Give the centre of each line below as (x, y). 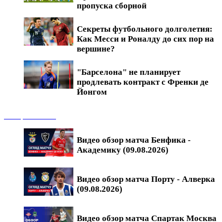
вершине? (96, 49)
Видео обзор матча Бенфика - (134, 140)
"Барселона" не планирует (129, 72)
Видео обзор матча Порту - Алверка (146, 179)
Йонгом (92, 92)
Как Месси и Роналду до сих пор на (145, 39)
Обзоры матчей (30, 115)
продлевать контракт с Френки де (143, 82)
